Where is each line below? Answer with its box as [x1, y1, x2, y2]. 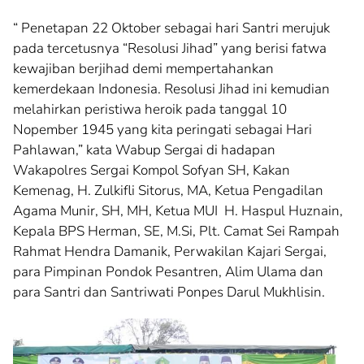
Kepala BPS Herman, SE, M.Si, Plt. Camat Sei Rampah [13, 222, 340, 241]
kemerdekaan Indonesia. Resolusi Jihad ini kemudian [13, 80, 330, 99]
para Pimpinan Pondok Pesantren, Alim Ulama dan [13, 262, 323, 282]
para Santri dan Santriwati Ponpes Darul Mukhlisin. [13, 283, 325, 302]
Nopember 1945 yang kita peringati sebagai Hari [13, 120, 312, 140]
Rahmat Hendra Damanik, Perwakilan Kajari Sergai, [13, 242, 327, 262]
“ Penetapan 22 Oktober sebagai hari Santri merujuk [13, 19, 330, 38]
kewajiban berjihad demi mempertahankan [13, 59, 274, 79]
